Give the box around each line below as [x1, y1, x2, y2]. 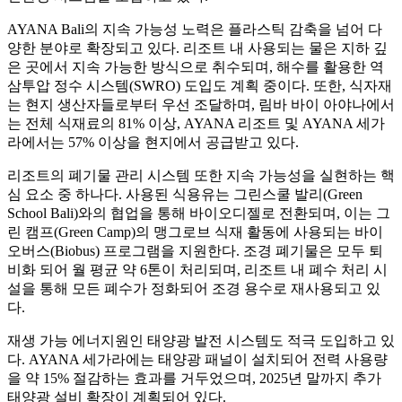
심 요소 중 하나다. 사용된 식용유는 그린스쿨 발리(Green [7, 186, 363, 202]
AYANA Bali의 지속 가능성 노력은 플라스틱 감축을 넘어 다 [7, 21, 382, 37]
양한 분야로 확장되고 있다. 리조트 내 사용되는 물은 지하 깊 [7, 39, 388, 56]
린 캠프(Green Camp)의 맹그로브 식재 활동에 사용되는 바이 [7, 223, 383, 240]
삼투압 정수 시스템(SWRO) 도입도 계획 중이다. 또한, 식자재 [7, 77, 392, 93]
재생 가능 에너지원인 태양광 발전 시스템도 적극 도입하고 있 [7, 332, 395, 348]
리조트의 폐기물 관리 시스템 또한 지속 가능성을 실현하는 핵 [7, 167, 395, 183]
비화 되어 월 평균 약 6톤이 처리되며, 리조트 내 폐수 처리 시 [7, 261, 388, 277]
